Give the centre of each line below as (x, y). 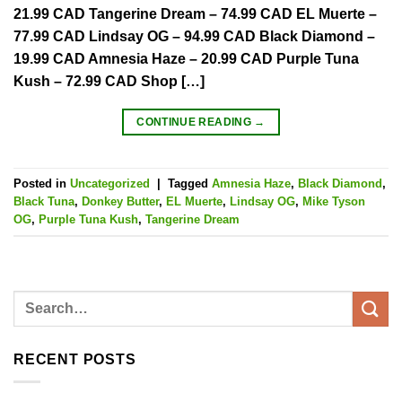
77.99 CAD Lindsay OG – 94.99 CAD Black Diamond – (194, 37)
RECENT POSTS (75, 360)
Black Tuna (44, 201)
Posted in (42, 183)
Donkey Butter (120, 201)
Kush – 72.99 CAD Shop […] (109, 82)
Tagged (190, 183)
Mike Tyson (334, 201)
